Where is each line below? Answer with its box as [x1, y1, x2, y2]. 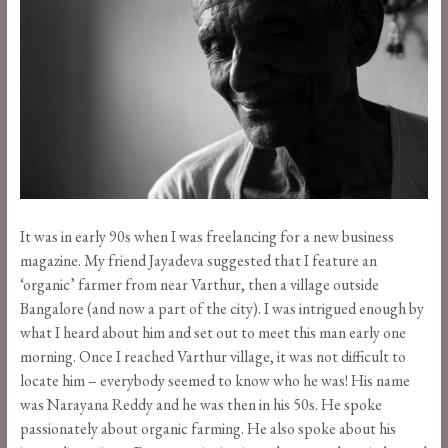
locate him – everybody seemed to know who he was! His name [19, 370, 410, 392]
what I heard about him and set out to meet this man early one [19, 322, 406, 344]
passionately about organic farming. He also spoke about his [19, 418, 396, 440]
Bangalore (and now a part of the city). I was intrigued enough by [19, 298, 424, 320]
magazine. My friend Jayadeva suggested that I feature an [19, 250, 377, 272]
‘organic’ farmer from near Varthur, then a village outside [19, 274, 379, 296]
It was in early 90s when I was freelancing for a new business [19, 226, 394, 248]
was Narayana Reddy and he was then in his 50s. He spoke [19, 394, 382, 416]
